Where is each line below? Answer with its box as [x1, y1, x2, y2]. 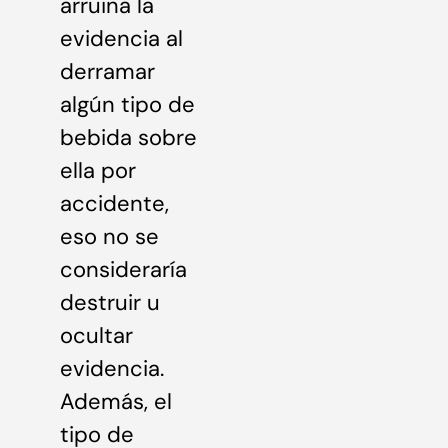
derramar [60, 57, 155, 86]
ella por [60, 156, 136, 185]
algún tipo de [60, 90, 195, 119]
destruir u [60, 288, 160, 317]
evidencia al [60, 24, 183, 53]
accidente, [60, 189, 169, 218]
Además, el [60, 387, 172, 416]
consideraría [60, 255, 187, 284]
